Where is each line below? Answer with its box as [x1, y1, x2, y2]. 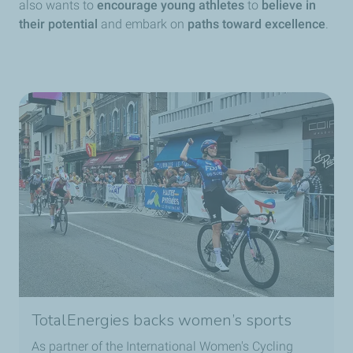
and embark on [98, 17, 188, 32]
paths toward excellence [188, 17, 325, 32]
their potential [19, 17, 98, 32]
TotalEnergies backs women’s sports [32, 309, 292, 331]
